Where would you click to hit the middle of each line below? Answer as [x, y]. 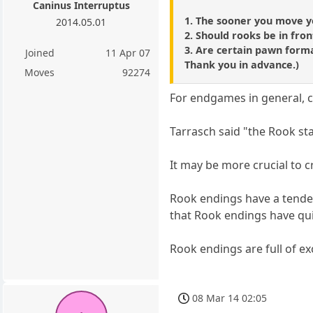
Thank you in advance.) [242, 65]
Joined [39, 52]
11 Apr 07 [128, 52]
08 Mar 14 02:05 [230, 298]
